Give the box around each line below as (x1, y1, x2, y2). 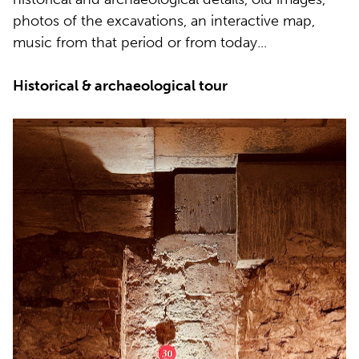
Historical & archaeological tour (13, 76, 228, 95)
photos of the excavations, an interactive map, (13, 11, 315, 30)
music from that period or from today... (13, 33, 267, 51)
